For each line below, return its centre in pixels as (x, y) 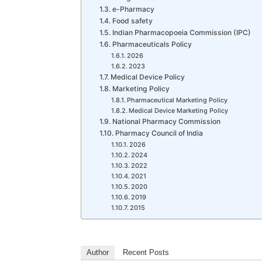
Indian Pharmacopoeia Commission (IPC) (181, 32)
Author (98, 252)
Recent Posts (146, 252)
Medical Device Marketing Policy (178, 111)
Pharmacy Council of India (159, 133)
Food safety (132, 21)
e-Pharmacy (133, 9)
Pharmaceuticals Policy (152, 44)
